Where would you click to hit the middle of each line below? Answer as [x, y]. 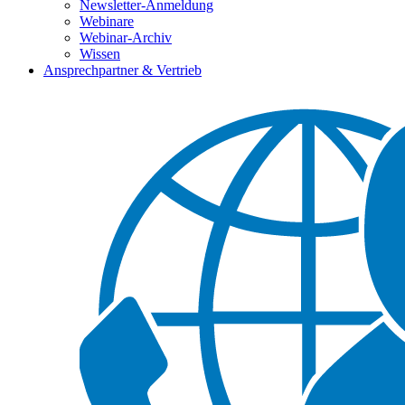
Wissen [100, 54]
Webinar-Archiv [126, 38]
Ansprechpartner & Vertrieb [122, 70]
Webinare [107, 21]
